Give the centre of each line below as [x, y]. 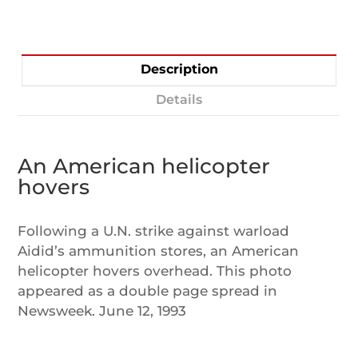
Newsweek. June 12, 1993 [102, 311]
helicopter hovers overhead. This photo [155, 271]
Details [179, 100]
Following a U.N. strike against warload [154, 231]
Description [179, 70]
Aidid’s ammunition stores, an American [159, 251]
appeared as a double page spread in [148, 291]
